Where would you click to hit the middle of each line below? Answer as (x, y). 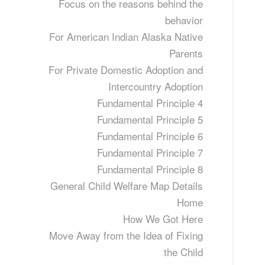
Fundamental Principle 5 (150, 119)
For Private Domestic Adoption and (125, 70)
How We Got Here (163, 219)
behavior (184, 20)
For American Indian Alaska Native (126, 36)
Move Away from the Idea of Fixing (126, 235)
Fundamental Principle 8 (150, 169)
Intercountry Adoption (155, 86)
